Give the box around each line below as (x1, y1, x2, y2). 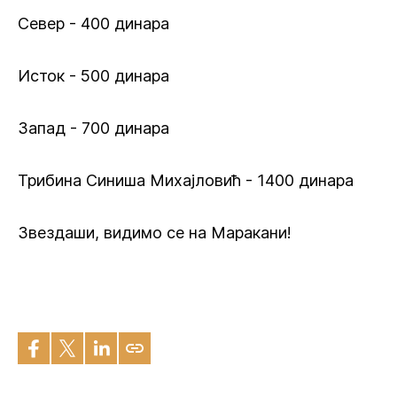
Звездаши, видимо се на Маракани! (18, 223, 292, 242)
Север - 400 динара (18, 14, 169, 33)
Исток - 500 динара (18, 66, 169, 85)
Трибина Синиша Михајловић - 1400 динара (18, 171, 354, 190)
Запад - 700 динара (18, 119, 169, 137)
